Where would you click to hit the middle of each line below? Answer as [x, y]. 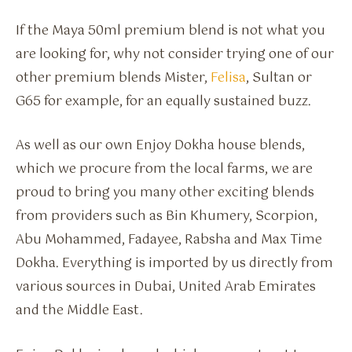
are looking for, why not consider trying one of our [175, 54]
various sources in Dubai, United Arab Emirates [166, 288]
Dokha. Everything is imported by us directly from [174, 264]
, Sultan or [279, 78]
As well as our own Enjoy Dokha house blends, [160, 146]
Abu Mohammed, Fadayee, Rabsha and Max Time [169, 240]
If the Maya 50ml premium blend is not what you [170, 31]
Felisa [228, 78]
